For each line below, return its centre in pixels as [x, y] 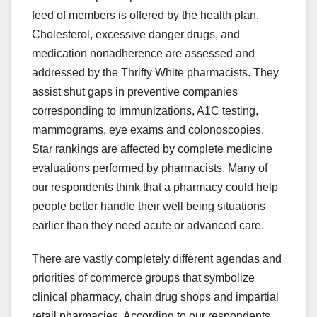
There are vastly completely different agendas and [157, 259]
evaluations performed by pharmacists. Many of [150, 168]
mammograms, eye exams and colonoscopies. [148, 130]
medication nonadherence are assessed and [143, 54]
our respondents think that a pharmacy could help [155, 188]
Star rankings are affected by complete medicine [152, 149]
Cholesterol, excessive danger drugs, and [136, 35]
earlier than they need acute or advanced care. [148, 226]
